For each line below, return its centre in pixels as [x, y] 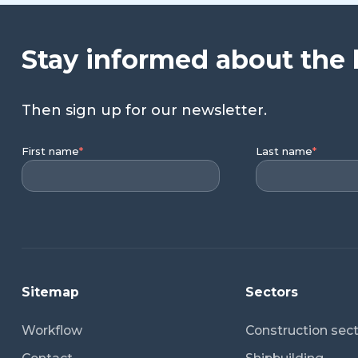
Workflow [52, 331]
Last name [284, 151]
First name [50, 151]
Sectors [272, 292]
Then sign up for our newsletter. [144, 110]
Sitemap [50, 292]
